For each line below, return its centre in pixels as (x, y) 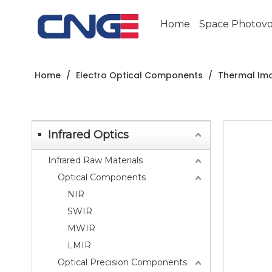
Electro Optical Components (139, 75)
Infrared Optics (88, 135)
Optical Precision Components (122, 262)
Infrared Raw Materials (95, 160)
